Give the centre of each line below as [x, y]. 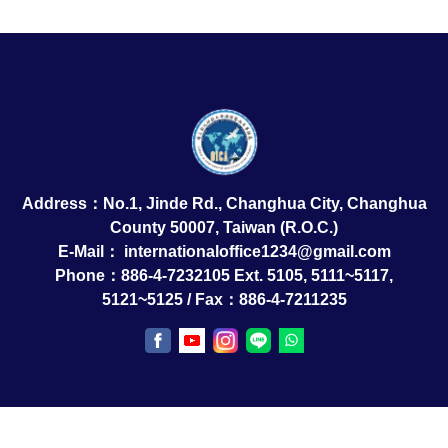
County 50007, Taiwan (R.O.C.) [224, 227]
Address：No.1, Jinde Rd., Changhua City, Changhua [224, 203]
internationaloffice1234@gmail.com [257, 251]
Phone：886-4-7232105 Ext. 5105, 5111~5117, [224, 275]
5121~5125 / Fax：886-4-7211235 [224, 299]
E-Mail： [90, 251]
